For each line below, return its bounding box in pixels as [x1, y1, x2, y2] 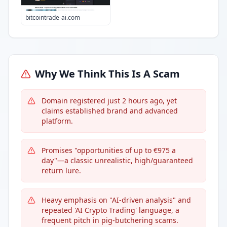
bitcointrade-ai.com [25, 13, 80, 22]
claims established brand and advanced [42, 106, 178, 116]
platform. [42, 116, 73, 126]
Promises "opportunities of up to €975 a [42, 145, 176, 155]
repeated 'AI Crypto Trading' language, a [42, 205, 179, 215]
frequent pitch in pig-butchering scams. [42, 215, 178, 225]
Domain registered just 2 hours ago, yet [42, 96, 177, 105]
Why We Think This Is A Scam [35, 67, 180, 81]
